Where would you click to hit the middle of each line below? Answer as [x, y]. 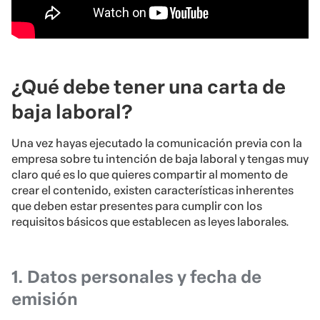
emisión [45, 299]
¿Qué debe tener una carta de [149, 87]
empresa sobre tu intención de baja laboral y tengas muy [160, 159]
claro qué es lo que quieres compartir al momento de [150, 175]
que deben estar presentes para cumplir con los [137, 206]
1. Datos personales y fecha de [136, 277]
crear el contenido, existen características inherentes [152, 191]
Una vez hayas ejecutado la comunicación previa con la [157, 144]
